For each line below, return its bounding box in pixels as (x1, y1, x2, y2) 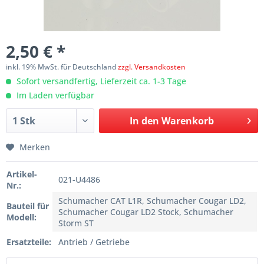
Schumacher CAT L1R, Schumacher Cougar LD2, (58, 195, 246, 207)
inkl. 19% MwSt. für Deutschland (6, 62, 118, 72)
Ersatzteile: (6, 236, 51, 248)
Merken (19, 141, 50, 153)
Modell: (6, 212, 37, 223)
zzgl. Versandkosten (118, 62, 186, 72)
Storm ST (58, 217, 94, 229)
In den (129, 114, 159, 128)
